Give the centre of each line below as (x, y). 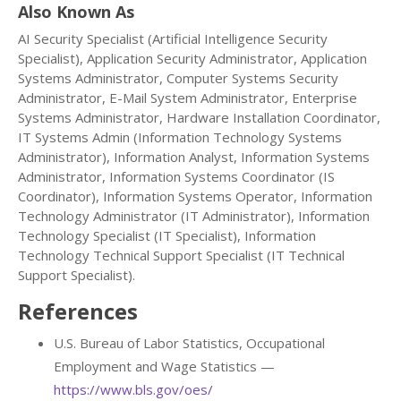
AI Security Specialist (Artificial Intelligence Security (173, 39)
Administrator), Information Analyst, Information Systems (194, 157)
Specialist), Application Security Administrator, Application (192, 59)
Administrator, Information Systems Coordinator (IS (176, 177)
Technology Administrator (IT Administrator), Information (194, 216)
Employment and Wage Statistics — (164, 367)
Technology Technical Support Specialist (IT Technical (181, 256)
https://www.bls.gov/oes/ (133, 390)
